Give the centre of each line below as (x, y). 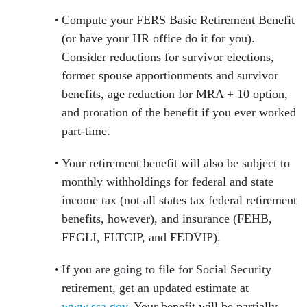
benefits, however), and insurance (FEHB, (167, 219)
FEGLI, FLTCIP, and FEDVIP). (145, 237)
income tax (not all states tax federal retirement (179, 200)
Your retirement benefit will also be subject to (176, 163)
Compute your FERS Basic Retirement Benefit (178, 20)
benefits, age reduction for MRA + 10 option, (175, 94)
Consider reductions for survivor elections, (168, 57)
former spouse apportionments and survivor (170, 76)
